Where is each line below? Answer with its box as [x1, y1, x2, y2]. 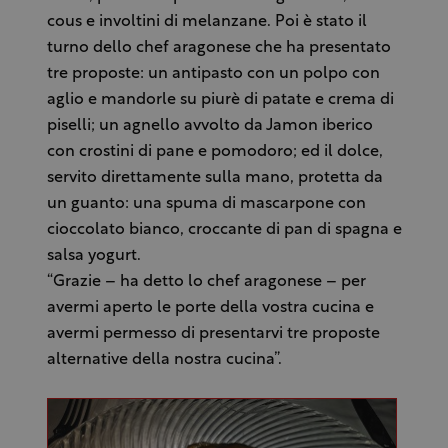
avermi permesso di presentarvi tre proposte [46, 326, 380, 342]
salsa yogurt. [46, 248, 141, 264]
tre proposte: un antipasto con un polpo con [46, 66, 380, 82]
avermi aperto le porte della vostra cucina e [46, 300, 374, 316]
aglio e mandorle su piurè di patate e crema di [46, 92, 394, 108]
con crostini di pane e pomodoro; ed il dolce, [46, 144, 383, 160]
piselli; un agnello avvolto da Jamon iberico [46, 118, 373, 134]
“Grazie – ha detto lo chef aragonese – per [46, 274, 366, 290]
